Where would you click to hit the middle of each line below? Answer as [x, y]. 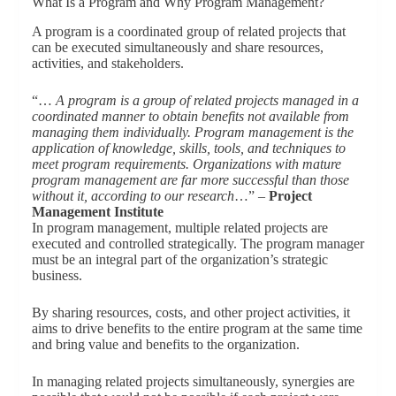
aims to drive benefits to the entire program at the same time [197, 329]
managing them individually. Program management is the [192, 133]
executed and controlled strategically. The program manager [198, 244]
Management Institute [97, 212]
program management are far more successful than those [190, 180]
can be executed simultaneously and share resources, [177, 48]
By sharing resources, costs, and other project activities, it [190, 313]
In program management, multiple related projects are [179, 228]
